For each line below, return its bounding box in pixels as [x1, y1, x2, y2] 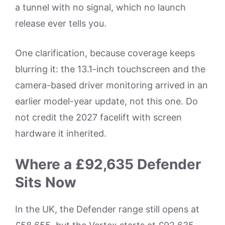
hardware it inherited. [15, 128, 106, 139]
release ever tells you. [15, 18, 106, 29]
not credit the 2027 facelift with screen [15, 112, 182, 123]
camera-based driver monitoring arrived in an [15, 80, 208, 91]
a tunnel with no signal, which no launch [15, 2, 186, 13]
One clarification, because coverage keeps [15, 48, 195, 59]
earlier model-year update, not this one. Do [15, 96, 198, 107]
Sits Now [15, 174, 76, 191]
